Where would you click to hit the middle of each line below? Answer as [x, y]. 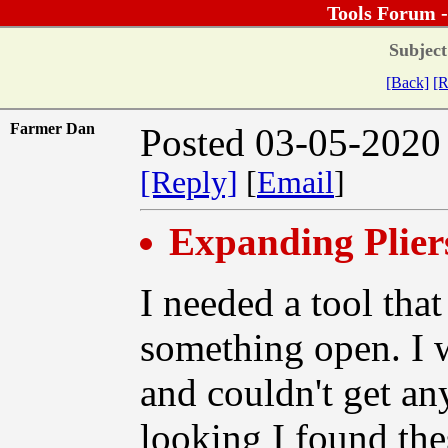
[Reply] [189, 182]
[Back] [407, 82]
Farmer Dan [58, 128]
